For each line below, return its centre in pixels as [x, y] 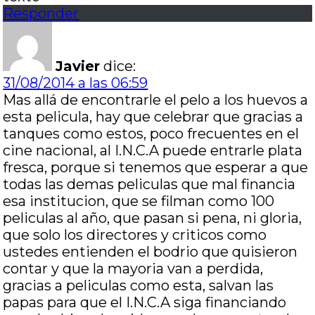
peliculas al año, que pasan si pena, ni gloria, [153, 218]
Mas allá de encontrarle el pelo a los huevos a [156, 100]
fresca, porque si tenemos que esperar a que [156, 167]
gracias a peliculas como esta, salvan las [139, 285]
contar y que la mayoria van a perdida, [133, 269]
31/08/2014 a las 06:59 [76, 83]
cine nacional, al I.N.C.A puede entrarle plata [153, 150]
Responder [41, 13]
